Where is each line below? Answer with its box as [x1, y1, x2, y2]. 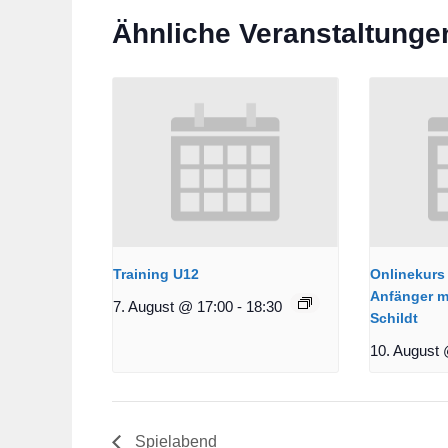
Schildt [369, 309, 418, 326]
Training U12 [113, 265, 199, 282]
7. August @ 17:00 [113, 297, 233, 315]
